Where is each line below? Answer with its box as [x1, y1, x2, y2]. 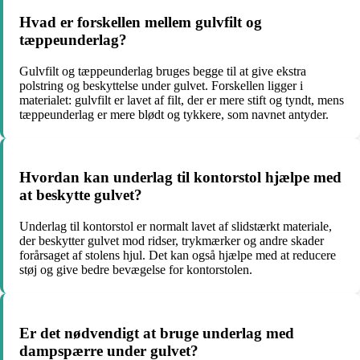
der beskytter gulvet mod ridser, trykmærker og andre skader [19, 234, 324, 248]
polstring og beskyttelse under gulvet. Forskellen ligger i [19, 78, 303, 92]
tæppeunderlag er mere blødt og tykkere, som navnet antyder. [19, 107, 329, 121]
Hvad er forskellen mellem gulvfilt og [19, 14, 262, 31]
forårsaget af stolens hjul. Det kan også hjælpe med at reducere [19, 248, 336, 263]
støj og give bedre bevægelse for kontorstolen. [19, 263, 252, 277]
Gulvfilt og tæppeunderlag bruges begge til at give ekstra [19, 63, 306, 78]
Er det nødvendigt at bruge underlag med [19, 324, 294, 342]
